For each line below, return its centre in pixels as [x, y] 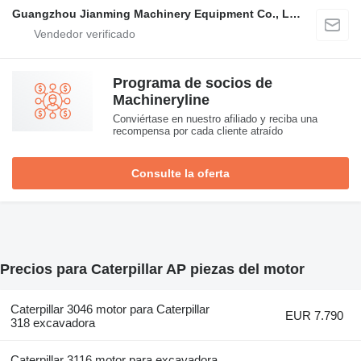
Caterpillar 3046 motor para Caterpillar [110, 309]
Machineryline [161, 100]
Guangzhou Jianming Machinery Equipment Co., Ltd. [295, 14]
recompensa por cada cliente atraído [198, 131]
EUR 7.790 [315, 315]
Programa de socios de [193, 83]
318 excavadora [52, 322]
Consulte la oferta [180, 174]
